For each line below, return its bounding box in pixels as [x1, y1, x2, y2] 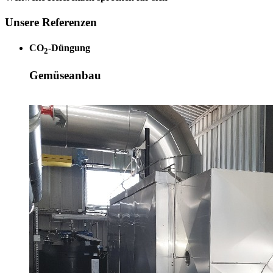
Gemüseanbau [29, 69, 101, 82]
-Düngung [48, 42, 90, 53]
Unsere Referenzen [5, 16, 97, 29]
